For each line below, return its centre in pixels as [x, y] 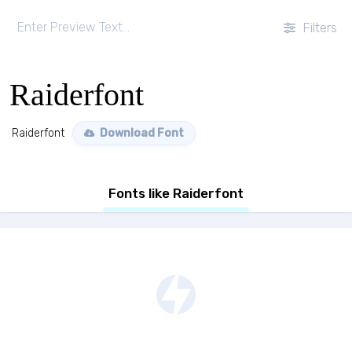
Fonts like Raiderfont [176, 193]
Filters [318, 27]
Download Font [141, 133]
